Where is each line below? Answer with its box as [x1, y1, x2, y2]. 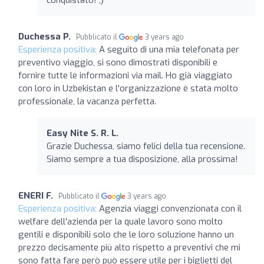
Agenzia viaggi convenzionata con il [99, 202, 242, 214]
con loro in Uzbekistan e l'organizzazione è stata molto [18, 82, 238, 94]
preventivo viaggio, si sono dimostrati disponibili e [18, 56, 217, 68]
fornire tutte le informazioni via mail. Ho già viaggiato [18, 69, 232, 81]
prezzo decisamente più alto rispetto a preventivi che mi [18, 241, 240, 253]
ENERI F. [18, 189, 53, 202]
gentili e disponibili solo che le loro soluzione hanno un [18, 228, 234, 240]
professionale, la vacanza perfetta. [18, 95, 156, 107]
